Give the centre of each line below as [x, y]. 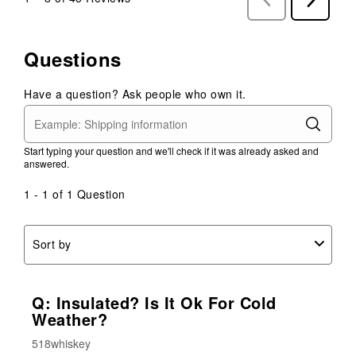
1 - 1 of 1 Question [75, 193]
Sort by [52, 244]
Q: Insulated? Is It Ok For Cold [154, 303]
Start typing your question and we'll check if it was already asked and [171, 150]
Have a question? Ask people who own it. [135, 93]
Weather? [70, 319]
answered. [46, 163]
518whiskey [61, 344]
